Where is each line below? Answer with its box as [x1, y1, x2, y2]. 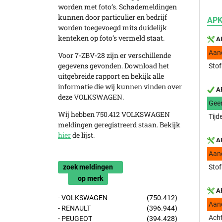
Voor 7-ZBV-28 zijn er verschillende [58, 51, 171, 60]
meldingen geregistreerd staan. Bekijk [58, 120, 180, 129]
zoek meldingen [63, 163, 113, 171]
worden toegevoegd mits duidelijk [58, 23, 167, 32]
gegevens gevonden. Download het [58, 61, 169, 70]
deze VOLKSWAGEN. [58, 92, 124, 102]
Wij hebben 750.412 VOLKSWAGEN [58, 110, 170, 119]
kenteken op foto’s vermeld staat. [58, 33, 165, 43]
